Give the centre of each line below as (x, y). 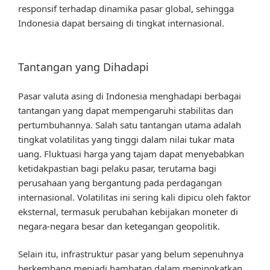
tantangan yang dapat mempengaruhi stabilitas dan (126, 110)
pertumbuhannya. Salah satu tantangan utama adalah (130, 124)
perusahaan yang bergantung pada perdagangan (120, 182)
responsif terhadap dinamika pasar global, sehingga (126, 8)
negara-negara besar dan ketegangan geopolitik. (119, 226)
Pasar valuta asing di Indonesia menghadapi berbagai (130, 96)
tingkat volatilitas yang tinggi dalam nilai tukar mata (126, 139)
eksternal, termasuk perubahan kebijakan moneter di (128, 211)
